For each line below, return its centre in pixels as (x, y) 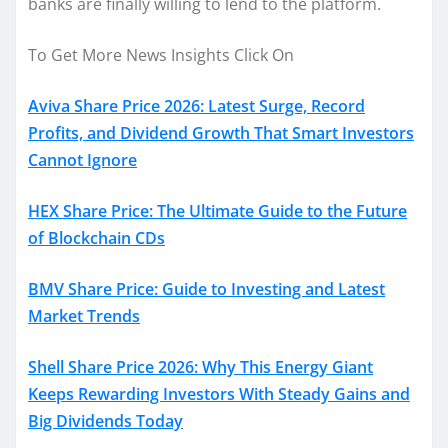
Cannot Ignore (82, 159)
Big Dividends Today (105, 420)
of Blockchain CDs (96, 237)
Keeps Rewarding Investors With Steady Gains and (219, 393)
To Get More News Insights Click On (161, 54)
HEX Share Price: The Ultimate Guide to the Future (217, 210)
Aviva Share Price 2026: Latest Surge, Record (196, 105)
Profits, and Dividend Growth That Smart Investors (221, 132)
